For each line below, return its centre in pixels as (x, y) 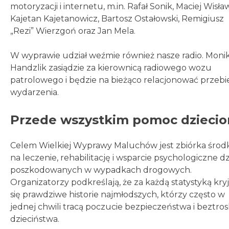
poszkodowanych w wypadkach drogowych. (101, 170)
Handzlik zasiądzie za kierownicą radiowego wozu (111, 67)
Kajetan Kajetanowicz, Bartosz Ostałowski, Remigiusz (117, 18)
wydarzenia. (35, 92)
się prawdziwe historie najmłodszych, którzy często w (118, 194)
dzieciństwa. (35, 219)
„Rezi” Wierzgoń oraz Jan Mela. (73, 31)
